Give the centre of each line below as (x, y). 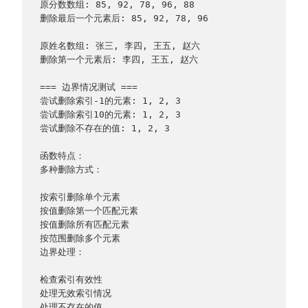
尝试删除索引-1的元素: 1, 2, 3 (110, 101)
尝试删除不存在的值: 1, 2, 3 (104, 129)
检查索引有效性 (71, 280)
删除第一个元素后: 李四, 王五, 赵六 (119, 60)
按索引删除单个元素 (80, 197)
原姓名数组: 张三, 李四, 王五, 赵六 (120, 46)
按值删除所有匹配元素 (84, 225)
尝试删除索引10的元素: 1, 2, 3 (110, 115)
